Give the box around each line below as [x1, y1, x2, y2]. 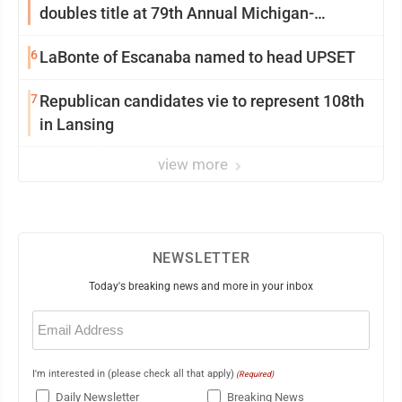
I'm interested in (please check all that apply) [32, 368, 234, 380]
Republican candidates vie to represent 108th [39, 92, 364, 110]
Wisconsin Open [39, 27, 155, 46]
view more [158, 155, 232, 173]
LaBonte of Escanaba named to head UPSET [39, 48, 355, 66]
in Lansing [39, 115, 114, 134]
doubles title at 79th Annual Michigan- [39, 4, 314, 22]
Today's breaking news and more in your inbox [89, 280, 313, 293]
